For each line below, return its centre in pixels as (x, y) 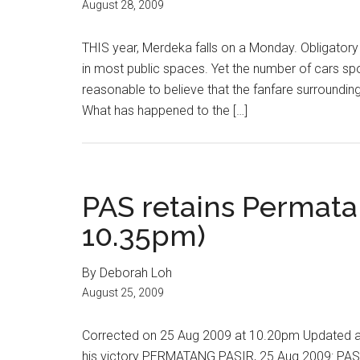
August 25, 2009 (123, 292)
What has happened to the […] (165, 110)
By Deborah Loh (127, 273)
